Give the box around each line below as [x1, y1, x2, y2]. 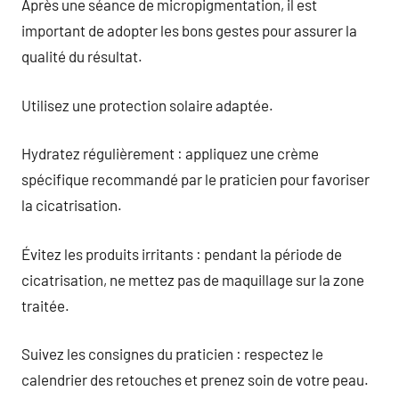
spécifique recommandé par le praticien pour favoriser [21, 170, 370, 188]
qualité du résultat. [21, 47, 142, 65]
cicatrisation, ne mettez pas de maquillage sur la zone [21, 270, 364, 289]
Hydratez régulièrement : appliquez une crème [21, 144, 319, 162]
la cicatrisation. [21, 196, 122, 214]
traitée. [21, 296, 69, 314]
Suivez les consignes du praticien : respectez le [21, 345, 323, 362]
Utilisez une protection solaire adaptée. [21, 95, 273, 114]
